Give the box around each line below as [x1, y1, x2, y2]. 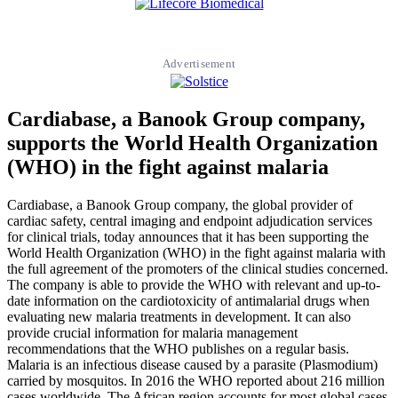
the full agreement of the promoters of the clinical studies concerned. [7, 261, 388, 277]
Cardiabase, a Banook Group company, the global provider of [7, 197, 353, 213]
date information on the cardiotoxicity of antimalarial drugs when [7, 293, 370, 309]
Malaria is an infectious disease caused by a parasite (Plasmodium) [7, 357, 378, 373]
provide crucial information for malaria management [7, 325, 298, 341]
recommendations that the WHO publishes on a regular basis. [7, 341, 349, 357]
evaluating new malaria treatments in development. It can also [7, 309, 351, 325]
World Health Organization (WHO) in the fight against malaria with [7, 245, 386, 261]
